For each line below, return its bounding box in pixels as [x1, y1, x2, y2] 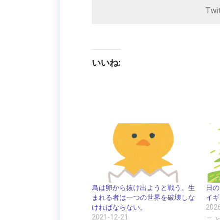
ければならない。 [92, 203, 147, 211]
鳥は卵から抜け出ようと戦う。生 [92, 183, 195, 192]
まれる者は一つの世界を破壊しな [92, 193, 195, 201]
